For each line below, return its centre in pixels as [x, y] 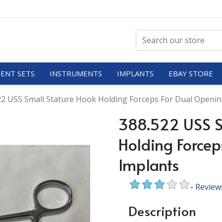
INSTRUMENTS [76, 73]
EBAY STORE [191, 73]
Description [162, 211]
